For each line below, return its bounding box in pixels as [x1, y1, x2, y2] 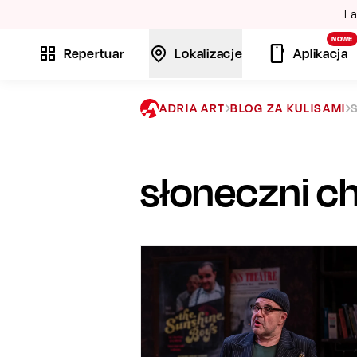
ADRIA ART [159, 101, 226, 115]
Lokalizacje [175, 45, 243, 61]
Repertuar [64, 45, 124, 61]
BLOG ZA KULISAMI [230, 101, 347, 115]
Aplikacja [293, 45, 348, 61]
